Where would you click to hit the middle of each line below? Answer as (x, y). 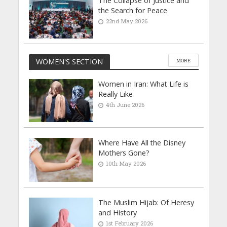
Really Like (116, 94)
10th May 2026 (126, 164)
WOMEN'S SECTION (69, 61)
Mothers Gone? (124, 153)
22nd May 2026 (127, 21)
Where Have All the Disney (142, 143)
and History (118, 212)
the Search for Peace (133, 11)
